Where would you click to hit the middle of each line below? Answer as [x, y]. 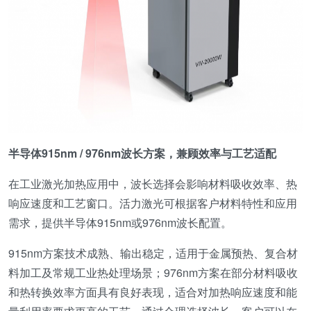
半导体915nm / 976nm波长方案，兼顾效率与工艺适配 [142, 153]
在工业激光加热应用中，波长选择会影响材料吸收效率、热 [153, 184]
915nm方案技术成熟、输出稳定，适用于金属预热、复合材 [153, 253]
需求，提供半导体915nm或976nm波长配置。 [120, 222]
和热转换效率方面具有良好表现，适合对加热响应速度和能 [153, 292]
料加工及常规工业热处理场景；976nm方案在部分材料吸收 [153, 272]
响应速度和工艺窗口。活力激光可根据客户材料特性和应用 [153, 203]
